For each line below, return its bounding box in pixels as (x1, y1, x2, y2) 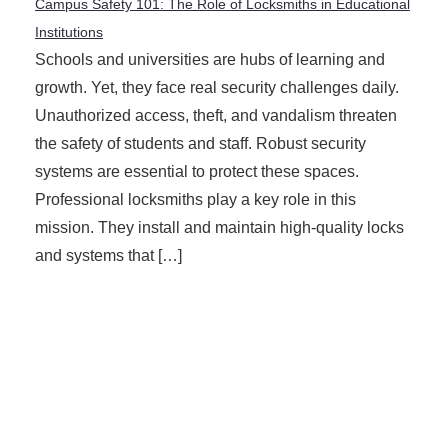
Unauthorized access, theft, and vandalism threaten (35, 107, 397, 125)
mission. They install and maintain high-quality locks (35, 219, 404, 237)
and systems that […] (35, 247, 182, 265)
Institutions (35, 24, 103, 41)
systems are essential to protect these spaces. (35, 163, 359, 181)
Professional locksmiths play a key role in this (35, 191, 356, 209)
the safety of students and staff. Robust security (35, 135, 366, 153)
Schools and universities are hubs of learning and (35, 51, 385, 69)
